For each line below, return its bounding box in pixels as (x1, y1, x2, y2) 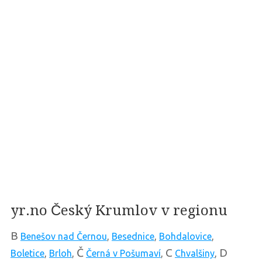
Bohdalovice (158, 231, 212, 242)
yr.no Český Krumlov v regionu (10, 202, 227, 219)
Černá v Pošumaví (85, 248, 161, 259)
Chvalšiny (174, 248, 215, 259)
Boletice (10, 248, 44, 259)
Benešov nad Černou (20, 231, 107, 242)
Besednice (111, 231, 154, 242)
